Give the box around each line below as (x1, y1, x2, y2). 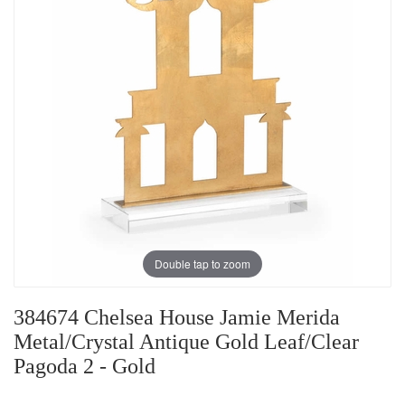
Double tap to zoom (155, 255, 250, 271)
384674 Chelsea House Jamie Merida (14, 306, 340, 330)
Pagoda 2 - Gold (14, 354, 155, 379)
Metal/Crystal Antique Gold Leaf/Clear (14, 330, 359, 354)
